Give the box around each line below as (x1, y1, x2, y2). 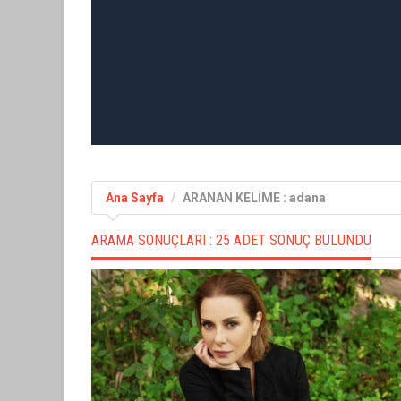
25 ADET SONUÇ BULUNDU (216, 232, 371, 249)
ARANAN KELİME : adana (183, 191, 326, 205)
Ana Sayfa (106, 191, 164, 205)
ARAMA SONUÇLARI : (91, 232, 216, 249)
